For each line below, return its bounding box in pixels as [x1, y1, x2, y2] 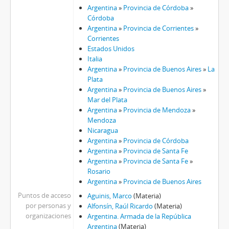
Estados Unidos [87, 44, 134, 54]
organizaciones [25, 211, 71, 221]
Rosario [87, 167, 110, 176]
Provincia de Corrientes [123, 24, 194, 33]
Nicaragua [87, 126, 118, 135]
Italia [87, 54, 102, 64]
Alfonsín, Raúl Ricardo [87, 201, 153, 211]
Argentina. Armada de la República [87, 212, 191, 221]
